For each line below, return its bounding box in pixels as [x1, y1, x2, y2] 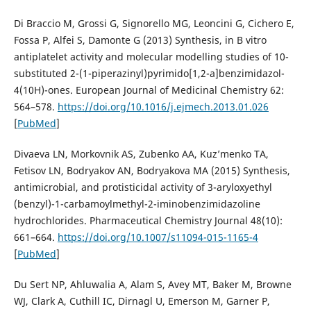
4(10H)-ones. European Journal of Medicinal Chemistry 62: [13, 83, 284, 97]
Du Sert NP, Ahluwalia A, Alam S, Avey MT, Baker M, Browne [13, 278, 292, 292]
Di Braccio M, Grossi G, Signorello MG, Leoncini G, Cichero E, [13, 17, 294, 31]
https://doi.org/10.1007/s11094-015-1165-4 [57, 230, 258, 244]
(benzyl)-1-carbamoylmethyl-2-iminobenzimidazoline [13, 197, 260, 211]
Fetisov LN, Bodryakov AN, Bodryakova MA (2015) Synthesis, [13, 164, 290, 178]
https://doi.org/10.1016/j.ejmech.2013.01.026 [57, 100, 269, 114]
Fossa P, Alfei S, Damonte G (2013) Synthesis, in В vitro [13, 33, 267, 47]
